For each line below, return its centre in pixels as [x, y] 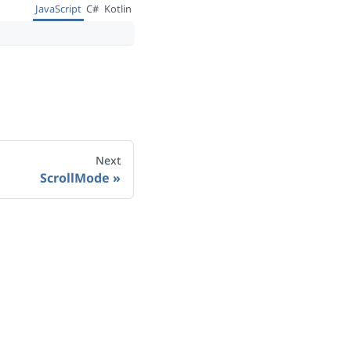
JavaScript [59, 9]
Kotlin [118, 9]
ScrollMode [75, 177]
